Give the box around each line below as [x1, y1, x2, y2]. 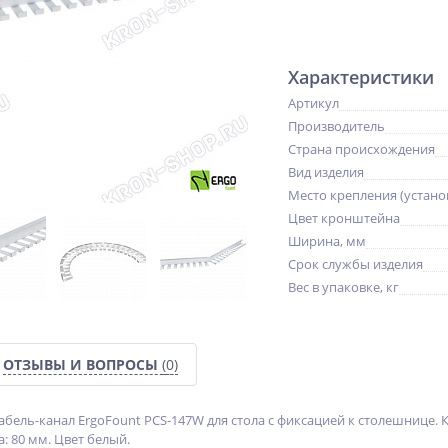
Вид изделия [288, 163, 364, 181]
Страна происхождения [288, 140, 435, 158]
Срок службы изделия [288, 255, 423, 273]
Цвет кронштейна [288, 209, 400, 227]
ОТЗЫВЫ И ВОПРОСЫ [3, 355, 162, 374]
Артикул [288, 94, 339, 112]
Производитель [288, 117, 385, 135]
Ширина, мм [288, 232, 366, 250]
